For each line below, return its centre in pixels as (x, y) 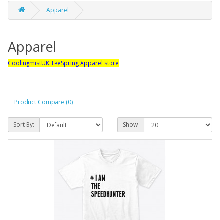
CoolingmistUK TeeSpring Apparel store (63, 63)
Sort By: (24, 124)
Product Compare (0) (43, 102)
